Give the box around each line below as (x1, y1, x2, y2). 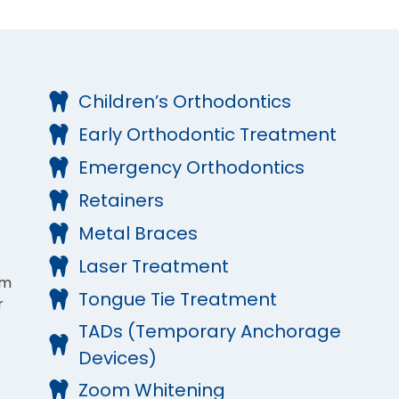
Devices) (77, 346, 157, 371)
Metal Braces (77, 221, 198, 247)
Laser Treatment (77, 254, 229, 280)
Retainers (77, 188, 164, 214)
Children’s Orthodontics (77, 89, 291, 115)
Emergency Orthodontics (77, 155, 305, 181)
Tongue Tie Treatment (77, 287, 277, 313)
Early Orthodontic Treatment (77, 122, 337, 148)
